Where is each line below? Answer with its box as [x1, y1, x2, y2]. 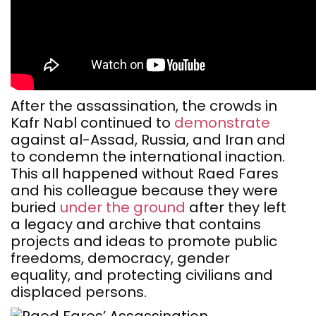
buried [11, 197, 60, 217]
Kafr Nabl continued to [11, 113, 174, 133]
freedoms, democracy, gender [11, 248, 230, 268]
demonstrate [174, 113, 270, 133]
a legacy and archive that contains [11, 214, 261, 234]
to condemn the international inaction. [11, 147, 285, 166]
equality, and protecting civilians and [11, 265, 273, 285]
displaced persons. [11, 282, 147, 302]
